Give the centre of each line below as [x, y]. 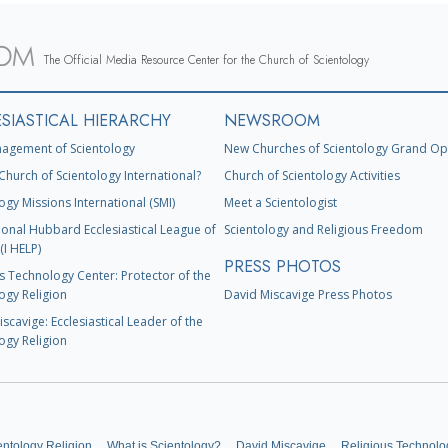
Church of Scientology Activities [312, 176]
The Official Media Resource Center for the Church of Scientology [206, 60]
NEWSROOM [272, 121]
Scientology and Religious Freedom [323, 230]
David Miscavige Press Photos [308, 295]
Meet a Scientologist [280, 203]
